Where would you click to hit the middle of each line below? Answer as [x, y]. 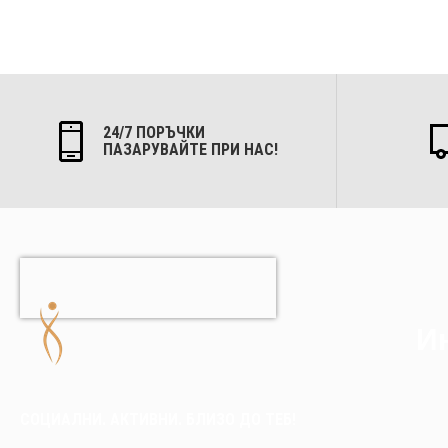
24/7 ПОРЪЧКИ [153, 132]
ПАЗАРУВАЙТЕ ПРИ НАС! [190, 149]
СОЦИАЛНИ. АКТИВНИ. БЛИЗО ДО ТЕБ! [158, 419]
